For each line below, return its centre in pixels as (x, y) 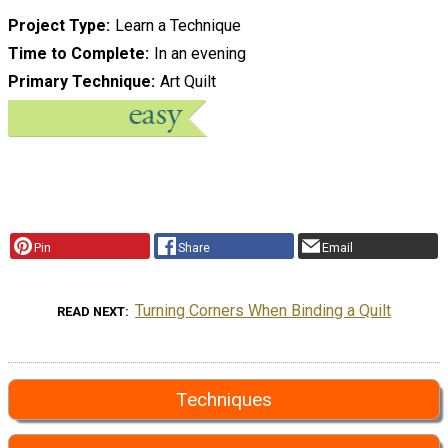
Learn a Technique (177, 26)
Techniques (224, 400)
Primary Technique (79, 82)
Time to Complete (76, 54)
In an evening (199, 54)
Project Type (57, 26)
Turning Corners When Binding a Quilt (263, 311)
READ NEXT (90, 312)
